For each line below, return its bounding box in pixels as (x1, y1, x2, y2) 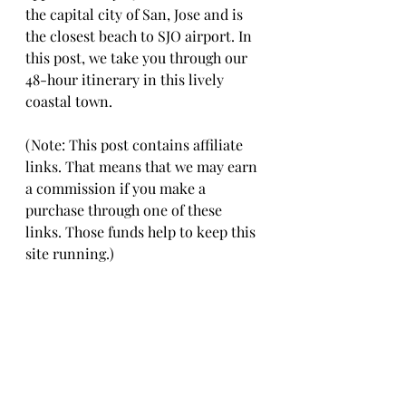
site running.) (25, 244, 114, 263)
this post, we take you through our (25, 48, 251, 67)
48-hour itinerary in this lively (25, 70, 227, 89)
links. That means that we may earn (25, 157, 261, 176)
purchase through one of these (25, 200, 226, 219)
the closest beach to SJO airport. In (25, 26, 256, 45)
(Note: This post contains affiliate (25, 135, 246, 154)
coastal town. (25, 92, 116, 111)
